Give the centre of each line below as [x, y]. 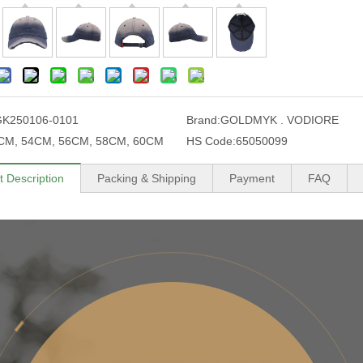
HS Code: [211, 141]
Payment [252, 178]
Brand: [203, 120]
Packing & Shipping [147, 178]
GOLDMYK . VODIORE [279, 120]
